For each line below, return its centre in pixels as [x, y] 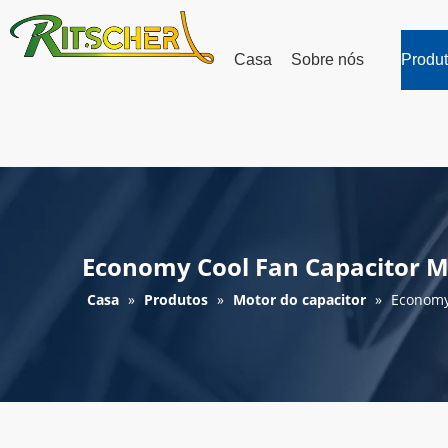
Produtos [178, 299]
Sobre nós [327, 59]
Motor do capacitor [299, 299]
